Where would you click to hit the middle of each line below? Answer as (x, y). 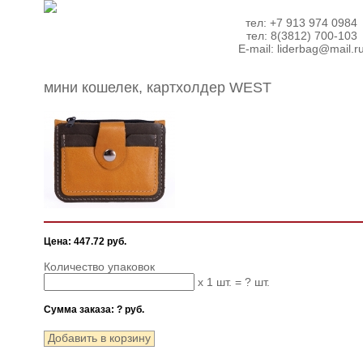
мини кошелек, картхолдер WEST (158, 88)
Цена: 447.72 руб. (85, 241)
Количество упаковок (99, 267)
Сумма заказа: (80, 310)
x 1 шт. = (220, 282)
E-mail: (258, 49)
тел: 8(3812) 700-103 (301, 36)
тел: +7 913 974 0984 (301, 23)
